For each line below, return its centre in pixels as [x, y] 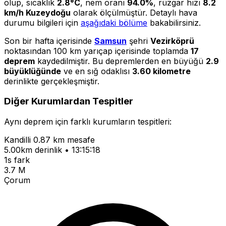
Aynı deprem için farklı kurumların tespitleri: [88, 122]
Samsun [110, 41]
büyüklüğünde [33, 71]
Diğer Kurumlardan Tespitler [69, 101]
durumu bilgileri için [42, 22]
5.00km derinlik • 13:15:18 [52, 150]
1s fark [17, 160]
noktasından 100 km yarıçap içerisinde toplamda [97, 51]
